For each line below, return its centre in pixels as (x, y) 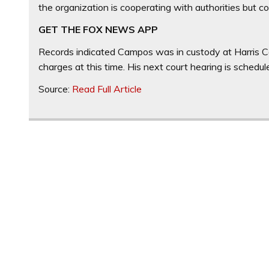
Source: (56, 89)
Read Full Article (107, 89)
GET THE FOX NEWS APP (98, 29)
